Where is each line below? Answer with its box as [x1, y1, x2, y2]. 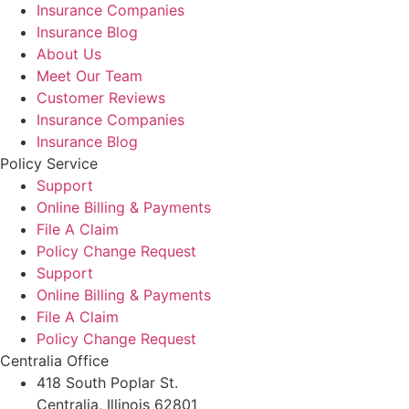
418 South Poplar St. [37, 372, 178, 392]
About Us [37, 44, 101, 63]
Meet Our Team [37, 66, 142, 85]
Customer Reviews [37, 88, 165, 107]
